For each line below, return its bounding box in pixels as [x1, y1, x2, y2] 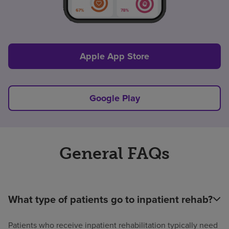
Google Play [89, 91, 140, 105]
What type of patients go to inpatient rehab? [8, 191, 213, 207]
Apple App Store [80, 49, 149, 63]
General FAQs [59, 143, 170, 163]
